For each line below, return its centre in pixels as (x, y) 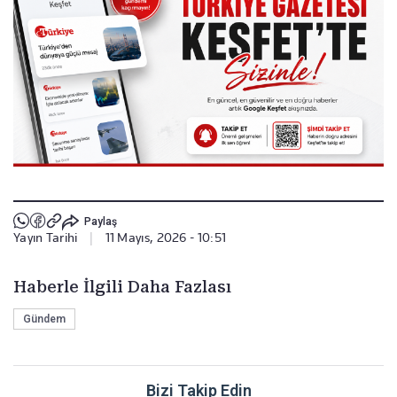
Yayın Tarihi (46, 237)
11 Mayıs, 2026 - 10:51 (166, 237)
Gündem (44, 319)
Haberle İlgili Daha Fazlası (122, 286)
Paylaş (100, 222)
